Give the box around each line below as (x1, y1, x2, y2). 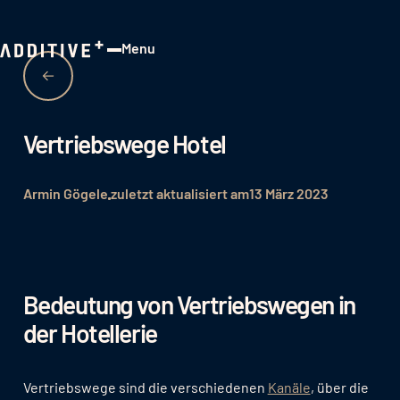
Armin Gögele (22, 184, 108, 202)
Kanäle (267, 378, 311, 396)
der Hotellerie (22, 318, 157, 349)
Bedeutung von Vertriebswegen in (22, 289, 355, 321)
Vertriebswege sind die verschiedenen (22, 378, 268, 396)
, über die (310, 378, 369, 396)
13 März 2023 (248, 184, 329, 202)
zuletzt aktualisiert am (110, 184, 249, 202)
